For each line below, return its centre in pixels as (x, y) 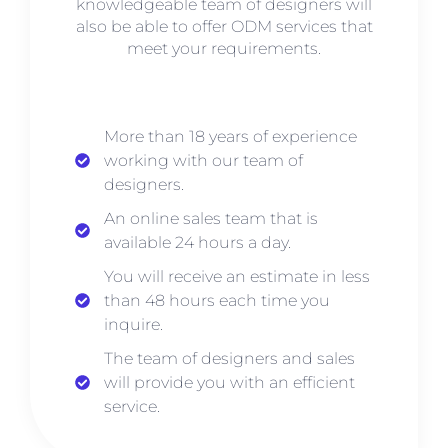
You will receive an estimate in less (236, 276)
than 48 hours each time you (216, 300)
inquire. (133, 324)
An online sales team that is (210, 218)
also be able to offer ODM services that (224, 27)
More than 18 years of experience (230, 136)
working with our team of (203, 160)
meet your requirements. (224, 49)
